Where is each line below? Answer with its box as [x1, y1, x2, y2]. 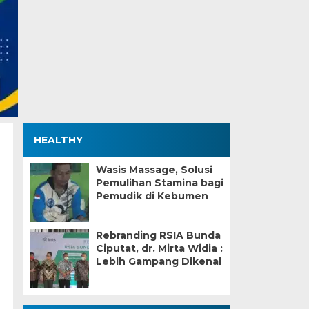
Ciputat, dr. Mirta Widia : [95, 242, 223, 255]
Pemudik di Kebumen [95, 190, 208, 202]
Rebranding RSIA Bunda [95, 229, 221, 241]
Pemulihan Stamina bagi [95, 177, 223, 189]
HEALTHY [33, 134, 83, 146]
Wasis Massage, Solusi [95, 163, 212, 176]
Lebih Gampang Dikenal [95, 255, 221, 268]
